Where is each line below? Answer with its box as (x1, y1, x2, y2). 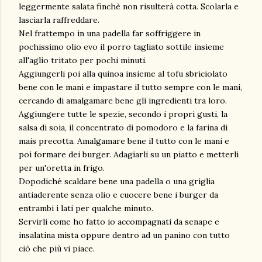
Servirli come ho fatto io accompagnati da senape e (19, 216, 219, 227)
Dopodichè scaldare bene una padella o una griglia (19, 176, 215, 187)
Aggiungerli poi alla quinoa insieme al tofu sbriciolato (19, 68, 227, 79)
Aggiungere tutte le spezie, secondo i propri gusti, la (19, 109, 227, 119)
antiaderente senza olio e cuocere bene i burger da (19, 189, 218, 200)
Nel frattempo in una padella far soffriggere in (19, 28, 201, 39)
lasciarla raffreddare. (19, 15, 102, 25)
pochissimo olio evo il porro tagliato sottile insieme (19, 42, 224, 52)
